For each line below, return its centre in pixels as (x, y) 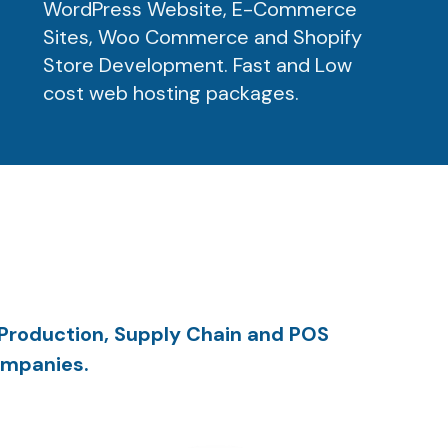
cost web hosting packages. (171, 93)
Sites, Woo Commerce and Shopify (203, 37)
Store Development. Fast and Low (198, 65)
